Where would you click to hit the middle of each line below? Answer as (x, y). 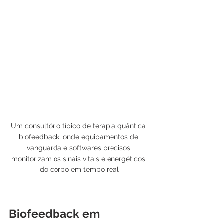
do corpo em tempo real (79, 170)
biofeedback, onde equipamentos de (79, 137)
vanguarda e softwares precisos (79, 148)
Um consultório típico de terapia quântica (79, 126)
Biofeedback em (56, 214)
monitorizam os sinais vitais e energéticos (79, 159)
